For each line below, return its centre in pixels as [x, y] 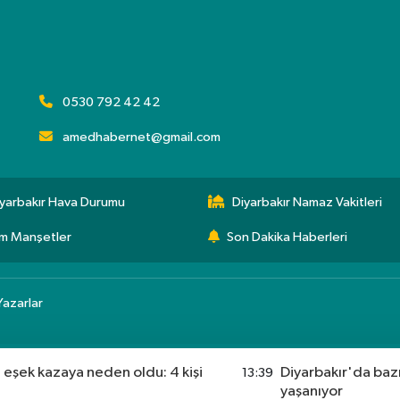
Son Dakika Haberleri [287, 237]
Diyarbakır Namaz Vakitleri [307, 202]
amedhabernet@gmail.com [142, 137]
